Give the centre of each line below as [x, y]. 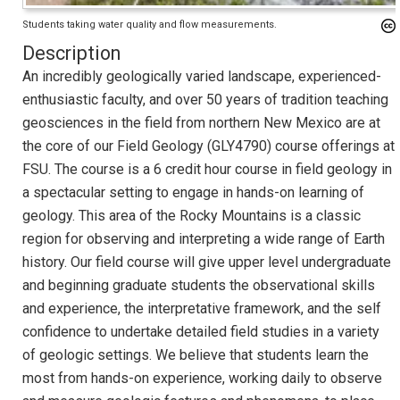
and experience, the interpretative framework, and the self [202, 308]
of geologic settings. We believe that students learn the [196, 354]
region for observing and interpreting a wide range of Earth [204, 238]
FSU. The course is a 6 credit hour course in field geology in [207, 169]
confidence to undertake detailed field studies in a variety [201, 331]
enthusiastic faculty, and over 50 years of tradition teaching [205, 99]
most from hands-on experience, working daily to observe [202, 378]
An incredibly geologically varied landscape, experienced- [202, 76]
